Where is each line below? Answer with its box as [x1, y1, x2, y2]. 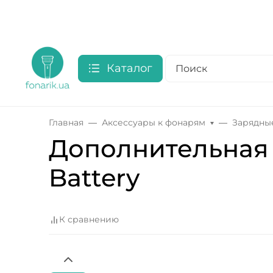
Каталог [107, 61, 152, 75]
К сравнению [59, 214, 119, 225]
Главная [49, 117, 83, 128]
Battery [49, 163, 140, 193]
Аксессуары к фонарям [102, 117, 205, 128]
